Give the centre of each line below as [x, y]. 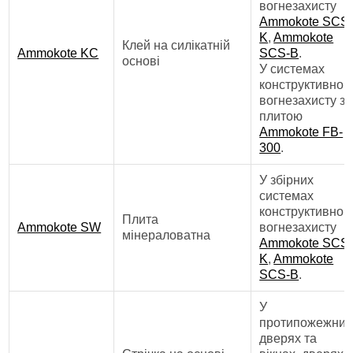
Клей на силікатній [176, 45]
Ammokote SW [59, 227]
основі [141, 61]
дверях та [288, 338]
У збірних [287, 180]
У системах [292, 69]
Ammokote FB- [301, 132]
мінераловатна [167, 235]
